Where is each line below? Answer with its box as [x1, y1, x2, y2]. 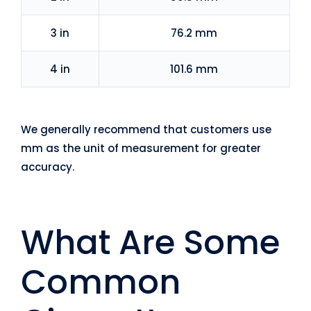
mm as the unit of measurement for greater [20, 141, 261, 156]
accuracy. [20, 160, 74, 175]
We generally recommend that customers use [20, 122, 271, 137]
